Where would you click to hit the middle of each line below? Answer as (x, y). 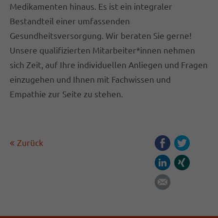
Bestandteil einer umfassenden (70, 20)
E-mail (182, 181)
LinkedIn (187, 162)
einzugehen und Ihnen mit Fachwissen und (90, 79)
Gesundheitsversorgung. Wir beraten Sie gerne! (101, 35)
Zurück (30, 142)
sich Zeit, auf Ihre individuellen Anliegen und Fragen (109, 64)
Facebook (189, 142)
